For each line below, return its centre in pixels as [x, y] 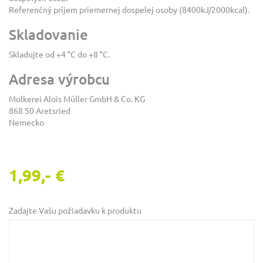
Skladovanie [48, 35]
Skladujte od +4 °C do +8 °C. [59, 55]
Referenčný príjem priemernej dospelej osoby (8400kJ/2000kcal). [129, 10]
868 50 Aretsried [40, 111]
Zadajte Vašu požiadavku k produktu [75, 211]
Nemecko [26, 123]
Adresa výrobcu [59, 80]
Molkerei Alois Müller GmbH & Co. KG [77, 99]
